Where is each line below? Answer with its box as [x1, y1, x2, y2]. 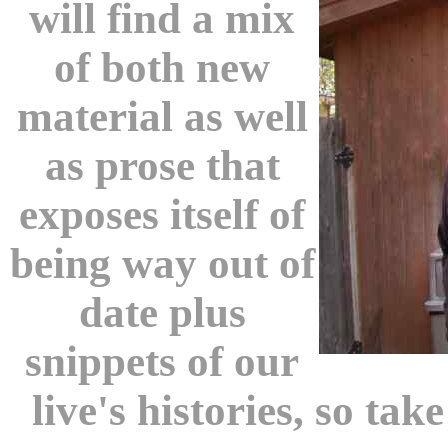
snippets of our [25, 338, 299, 386]
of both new [54, 44, 270, 92]
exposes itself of [19, 191, 305, 239]
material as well [16, 93, 308, 141]
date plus [78, 289, 246, 337]
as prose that [44, 142, 280, 190]
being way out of [9, 240, 315, 288]
